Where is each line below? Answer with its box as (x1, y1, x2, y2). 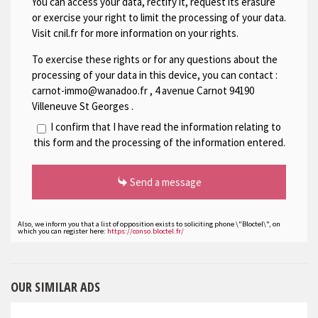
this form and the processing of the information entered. (33, 136, 285, 150)
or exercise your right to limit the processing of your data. (32, 10, 286, 24)
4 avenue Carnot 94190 (155, 83, 254, 97)
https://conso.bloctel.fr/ (107, 226, 184, 236)
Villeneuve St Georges (32, 99, 131, 113)
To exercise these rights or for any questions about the (32, 52, 278, 66)
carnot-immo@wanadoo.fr (32, 83, 148, 97)
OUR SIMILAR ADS (11, 278, 100, 296)
